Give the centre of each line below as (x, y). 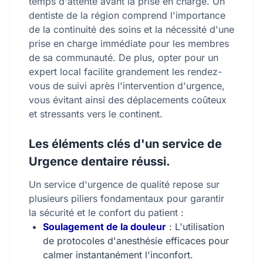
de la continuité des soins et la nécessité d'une (131, 29)
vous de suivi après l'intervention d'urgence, (127, 86)
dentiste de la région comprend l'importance (127, 15)
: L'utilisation (195, 227)
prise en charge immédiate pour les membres (129, 43)
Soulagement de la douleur (104, 227)
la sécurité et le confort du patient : (106, 213)
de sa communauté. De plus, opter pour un (124, 58)
